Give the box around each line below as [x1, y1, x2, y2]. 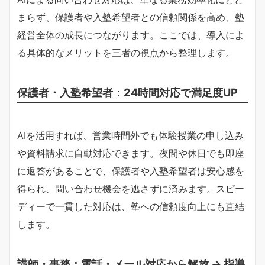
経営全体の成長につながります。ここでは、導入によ [17, 28, 244, 41]
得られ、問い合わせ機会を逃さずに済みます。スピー [17, 182, 244, 195]
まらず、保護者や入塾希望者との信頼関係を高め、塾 [17, 11, 244, 23]
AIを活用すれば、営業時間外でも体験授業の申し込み [17, 129, 244, 141]
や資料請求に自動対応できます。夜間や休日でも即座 [17, 147, 244, 159]
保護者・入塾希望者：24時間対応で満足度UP [17, 85, 238, 99]
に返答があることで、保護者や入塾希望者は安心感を [17, 164, 244, 177]
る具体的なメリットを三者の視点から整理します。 [17, 46, 235, 59]
